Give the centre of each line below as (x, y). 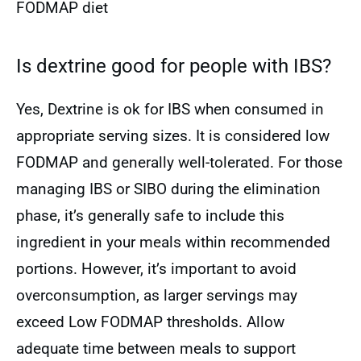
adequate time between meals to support (156, 349)
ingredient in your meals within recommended (173, 242)
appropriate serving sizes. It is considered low (173, 136)
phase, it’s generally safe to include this (150, 216)
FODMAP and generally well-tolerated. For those (179, 162)
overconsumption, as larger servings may (157, 295)
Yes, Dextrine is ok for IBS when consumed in (170, 109)
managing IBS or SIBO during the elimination (168, 189)
